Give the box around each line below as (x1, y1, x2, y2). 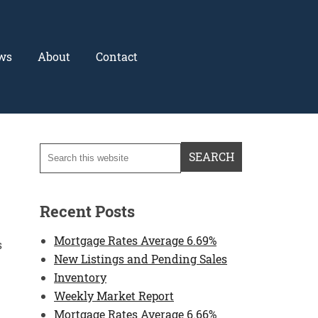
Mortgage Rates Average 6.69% (54, 232, 216, 248)
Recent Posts (40, 200, 135, 221)
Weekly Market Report (54, 287, 174, 303)
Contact (96, 49, 138, 64)
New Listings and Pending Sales (54, 251, 227, 266)
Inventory (54, 269, 106, 285)
